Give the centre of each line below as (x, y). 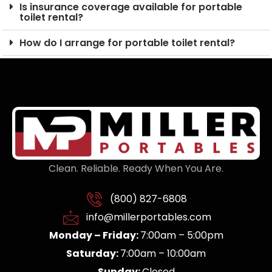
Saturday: (93, 254)
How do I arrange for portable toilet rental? (127, 42)
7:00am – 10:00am (163, 254)
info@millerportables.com (148, 217)
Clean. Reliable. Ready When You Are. (136, 169)
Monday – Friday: (94, 236)
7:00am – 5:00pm (182, 236)
